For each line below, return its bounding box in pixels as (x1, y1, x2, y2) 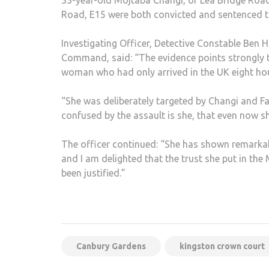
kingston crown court (180, 241, 265, 251)
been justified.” (61, 168, 125, 178)
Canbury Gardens (76, 241, 146, 251)
